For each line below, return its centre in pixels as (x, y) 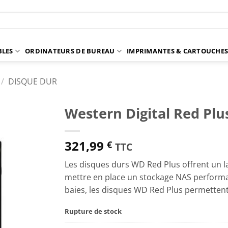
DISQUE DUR (33, 81)
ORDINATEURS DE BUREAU (70, 51)
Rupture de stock (93, 211)
